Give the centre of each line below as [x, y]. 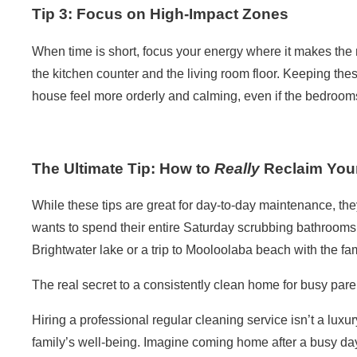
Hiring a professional [92, 320]
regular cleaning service [220, 320]
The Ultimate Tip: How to [123, 168]
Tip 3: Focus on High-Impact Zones [160, 14]
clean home [247, 285]
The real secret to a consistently [123, 285]
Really [237, 168]
